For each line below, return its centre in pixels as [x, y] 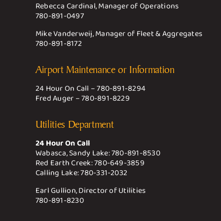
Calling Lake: [58, 173]
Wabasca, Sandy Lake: [73, 153]
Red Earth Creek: [65, 163]
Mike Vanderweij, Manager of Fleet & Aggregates [119, 34]
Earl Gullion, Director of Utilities [91, 191]
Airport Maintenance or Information [105, 70]
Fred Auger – [58, 99]
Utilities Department [74, 124]
